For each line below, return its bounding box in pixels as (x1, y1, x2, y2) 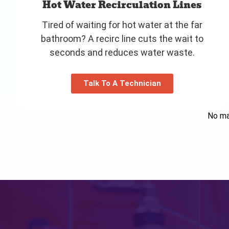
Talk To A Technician (83, 78, 161, 88)
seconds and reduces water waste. (49, 47, 195, 58)
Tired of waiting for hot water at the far (41, 19, 202, 30)
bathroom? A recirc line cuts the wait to (40, 33, 203, 44)
